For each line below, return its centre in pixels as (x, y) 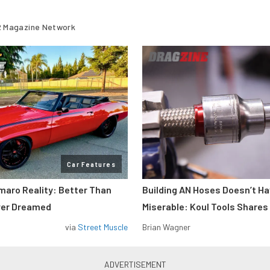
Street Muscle (103, 227)
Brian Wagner (166, 227)
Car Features (91, 164)
